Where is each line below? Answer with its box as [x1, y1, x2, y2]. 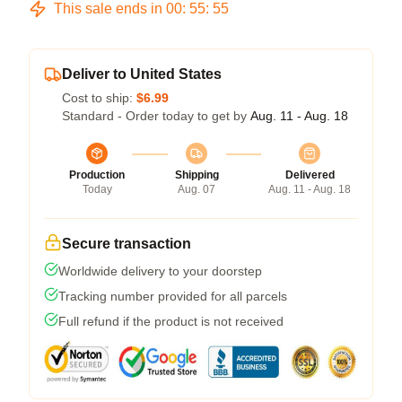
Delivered [284, 168, 335, 181]
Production [69, 168, 125, 181]
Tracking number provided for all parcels [58, 288, 287, 303]
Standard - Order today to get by [62, 108, 250, 123]
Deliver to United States [62, 66, 222, 82]
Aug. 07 [178, 182, 215, 196]
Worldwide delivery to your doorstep [58, 263, 262, 278]
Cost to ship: [62, 90, 136, 105]
